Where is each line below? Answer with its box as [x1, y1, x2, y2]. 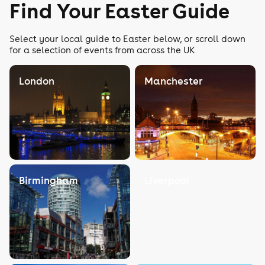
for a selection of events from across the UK [9, 44, 195, 56]
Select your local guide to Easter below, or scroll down [9, 33, 245, 44]
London [19, 75, 54, 88]
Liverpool [144, 174, 190, 187]
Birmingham [19, 174, 78, 187]
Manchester [144, 75, 203, 88]
